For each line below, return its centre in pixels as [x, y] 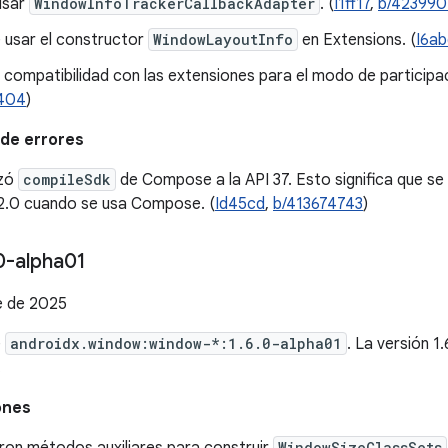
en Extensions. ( [357, 40]
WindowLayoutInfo [223, 39]
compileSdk [67, 179]
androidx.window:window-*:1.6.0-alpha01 [176, 343]
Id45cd [240, 204]
